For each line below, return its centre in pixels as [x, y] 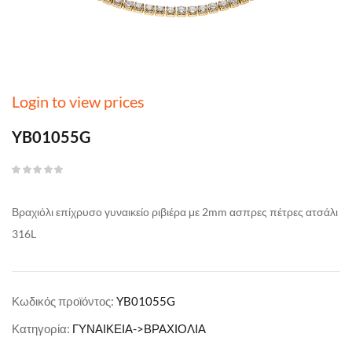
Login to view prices [78, 101]
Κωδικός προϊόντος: [64, 301]
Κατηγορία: [42, 328]
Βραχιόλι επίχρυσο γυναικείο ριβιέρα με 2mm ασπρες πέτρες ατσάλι [175, 212]
